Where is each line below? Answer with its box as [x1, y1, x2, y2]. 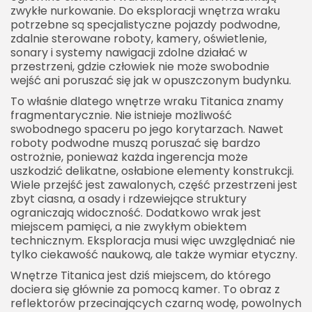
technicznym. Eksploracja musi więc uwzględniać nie [10, 233, 295, 249]
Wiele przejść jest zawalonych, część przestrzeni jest [10, 177, 297, 194]
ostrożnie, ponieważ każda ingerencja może [10, 149, 248, 166]
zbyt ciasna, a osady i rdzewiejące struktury [10, 191, 247, 208]
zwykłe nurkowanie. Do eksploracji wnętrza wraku [10, 3, 280, 19]
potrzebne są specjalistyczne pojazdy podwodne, [10, 17, 280, 33]
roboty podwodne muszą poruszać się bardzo [10, 135, 260, 152]
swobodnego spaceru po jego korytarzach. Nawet [10, 121, 283, 138]
